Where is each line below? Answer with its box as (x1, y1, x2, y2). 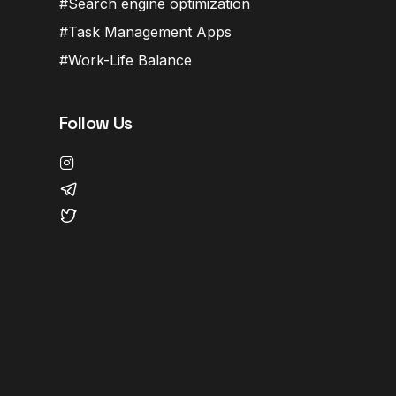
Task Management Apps (68, 22, 232, 41)
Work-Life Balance (68, 50, 192, 69)
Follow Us (59, 110, 133, 134)
